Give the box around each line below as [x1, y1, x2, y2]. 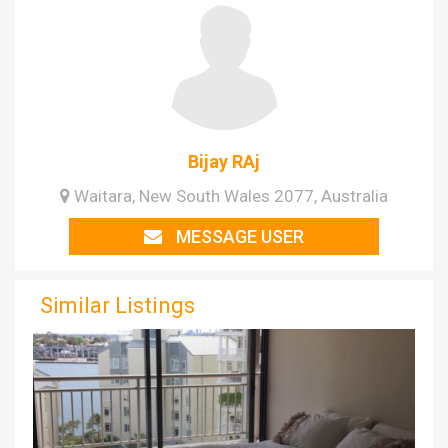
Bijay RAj [188, 151, 260, 173]
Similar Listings [40, 293, 195, 319]
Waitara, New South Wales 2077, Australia [70, 186, 388, 207]
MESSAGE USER [171, 226, 304, 248]
